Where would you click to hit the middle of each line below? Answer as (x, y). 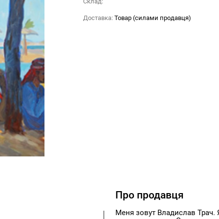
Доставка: (99, 18)
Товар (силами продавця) (153, 18)
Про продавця (149, 195)
